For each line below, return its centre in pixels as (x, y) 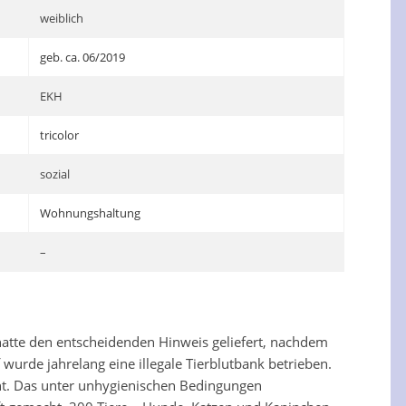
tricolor (60, 135)
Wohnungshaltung (91, 213)
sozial (55, 174)
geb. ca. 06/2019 (83, 57)
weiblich (62, 18)
